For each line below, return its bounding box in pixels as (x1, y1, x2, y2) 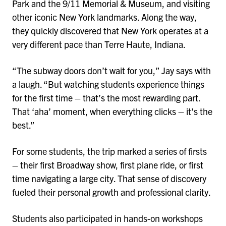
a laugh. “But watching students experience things (12, 78, 204, 90)
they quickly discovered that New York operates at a (12, 25, 208, 37)
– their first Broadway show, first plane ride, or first (12, 158, 203, 171)
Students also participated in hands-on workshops (12, 212, 203, 224)
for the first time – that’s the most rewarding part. (12, 92, 200, 104)
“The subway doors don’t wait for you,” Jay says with (12, 65, 211, 77)
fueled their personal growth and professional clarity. (12, 186, 212, 198)
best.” (12, 119, 36, 131)
